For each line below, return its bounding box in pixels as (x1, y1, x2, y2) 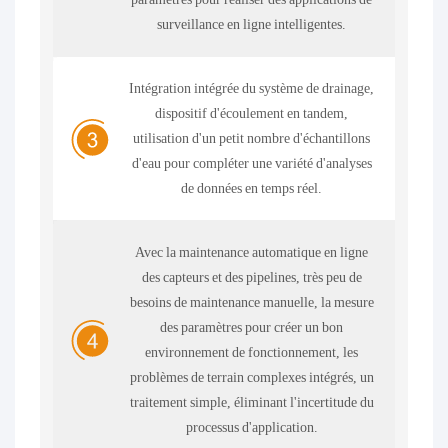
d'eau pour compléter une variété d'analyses (131, 155, 372, 172)
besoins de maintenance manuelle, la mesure (129, 293, 374, 310)
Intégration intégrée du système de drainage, (129, 80, 375, 97)
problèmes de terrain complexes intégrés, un (129, 368, 374, 385)
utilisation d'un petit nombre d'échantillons (133, 130, 371, 147)
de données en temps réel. (181, 180, 323, 197)
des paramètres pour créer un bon (160, 318, 344, 335)
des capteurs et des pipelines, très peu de (141, 268, 362, 285)
